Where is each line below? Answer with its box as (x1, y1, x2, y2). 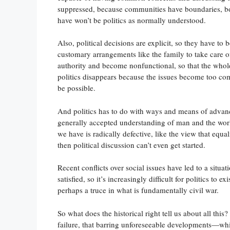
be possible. (57, 83, 95, 93)
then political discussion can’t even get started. (57, 139, 205, 150)
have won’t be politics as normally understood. (57, 14, 206, 25)
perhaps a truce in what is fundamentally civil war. (57, 185, 219, 196)
